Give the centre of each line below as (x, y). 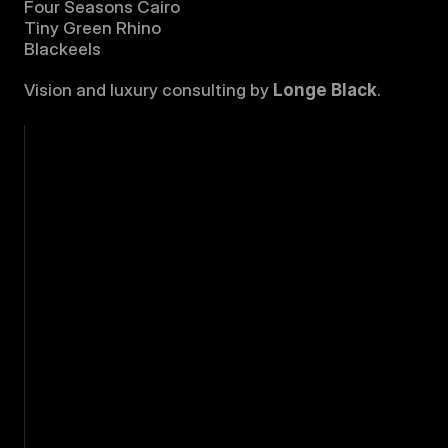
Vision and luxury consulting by (148, 90)
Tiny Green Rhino (92, 28)
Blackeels (62, 49)
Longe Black (325, 90)
